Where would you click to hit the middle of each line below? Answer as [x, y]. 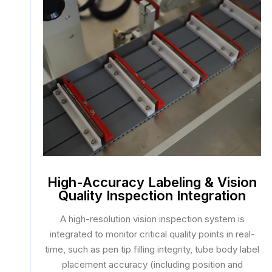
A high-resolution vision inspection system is [152, 219]
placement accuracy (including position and [152, 264]
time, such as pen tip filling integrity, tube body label [152, 249]
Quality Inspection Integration [152, 195]
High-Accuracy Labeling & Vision [152, 182]
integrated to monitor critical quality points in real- [152, 234]
